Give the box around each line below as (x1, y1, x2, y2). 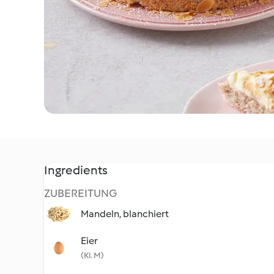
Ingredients (44, 163, 108, 177)
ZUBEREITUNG (44, 187, 117, 200)
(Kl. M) (81, 250, 104, 261)
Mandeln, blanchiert (81, 208, 169, 220)
